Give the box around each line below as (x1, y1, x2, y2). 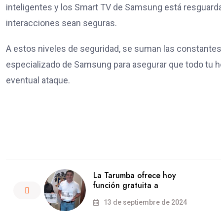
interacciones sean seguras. (6, 18, 117, 29)
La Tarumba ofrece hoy (93, 170, 176, 182)
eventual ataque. (6, 75, 70, 86)
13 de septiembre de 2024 (102, 198, 187, 207)
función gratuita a (93, 180, 158, 191)
